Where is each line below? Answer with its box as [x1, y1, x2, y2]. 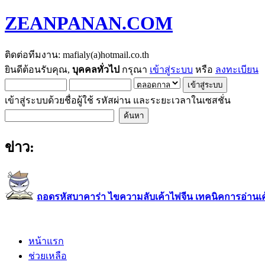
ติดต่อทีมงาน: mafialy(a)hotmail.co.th [5, 49, 149, 60]
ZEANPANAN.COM [5, 12, 173, 34]
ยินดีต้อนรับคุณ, [5, 64, 72, 75]
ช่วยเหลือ [28, 250, 67, 261]
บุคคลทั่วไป [72, 64, 119, 75]
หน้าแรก [28, 235, 64, 246]
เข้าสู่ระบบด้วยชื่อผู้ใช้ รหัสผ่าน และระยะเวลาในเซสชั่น [5, 95, 231, 105]
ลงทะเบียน [215, 64, 258, 75]
